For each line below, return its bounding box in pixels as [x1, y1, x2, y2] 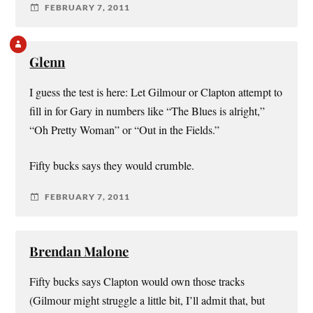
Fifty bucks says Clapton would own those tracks [29, 273, 245, 289]
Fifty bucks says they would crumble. [29, 157, 195, 173]
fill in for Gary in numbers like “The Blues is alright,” [29, 103, 265, 119]
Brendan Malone [29, 242, 129, 260]
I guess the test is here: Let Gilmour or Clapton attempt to [29, 84, 283, 100]
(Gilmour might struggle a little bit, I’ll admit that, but [29, 292, 265, 308]
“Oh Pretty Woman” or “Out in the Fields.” [29, 122, 220, 138]
